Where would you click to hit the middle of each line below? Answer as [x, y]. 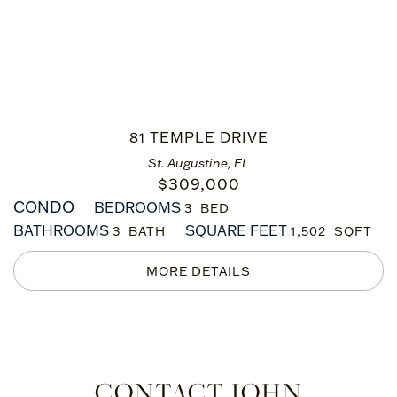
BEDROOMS [137, 207]
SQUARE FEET [236, 230]
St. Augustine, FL [198, 163]
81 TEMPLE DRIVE [198, 137]
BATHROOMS [61, 230]
